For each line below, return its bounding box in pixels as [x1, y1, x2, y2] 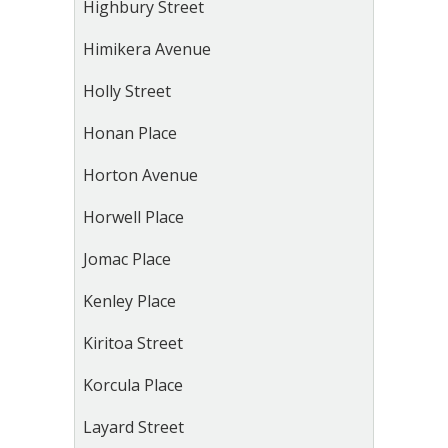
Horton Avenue [83, 164, 198, 186]
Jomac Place [83, 248, 171, 270]
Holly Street [83, 80, 171, 102]
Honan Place [83, 122, 177, 144]
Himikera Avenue [83, 38, 211, 60]
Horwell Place [83, 206, 184, 228]
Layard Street [83, 416, 184, 438]
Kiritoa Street [83, 332, 183, 354]
